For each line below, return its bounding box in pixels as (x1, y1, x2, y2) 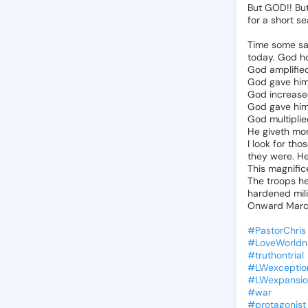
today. (247, 51, 275, 63)
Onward (247, 199, 283, 212)
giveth (263, 125, 289, 137)
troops (267, 175, 296, 187)
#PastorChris (247, 224, 306, 236)
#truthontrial (247, 249, 304, 261)
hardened (247, 187, 291, 199)
